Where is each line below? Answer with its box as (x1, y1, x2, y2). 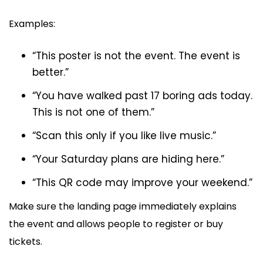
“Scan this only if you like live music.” (32, 129, 216, 143)
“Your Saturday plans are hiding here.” (32, 152, 224, 167)
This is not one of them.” (32, 105, 154, 120)
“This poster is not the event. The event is (32, 49, 240, 63)
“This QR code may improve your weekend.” (32, 176, 252, 190)
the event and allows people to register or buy (9, 217, 223, 231)
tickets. (9, 235, 42, 249)
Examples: (9, 17, 55, 31)
